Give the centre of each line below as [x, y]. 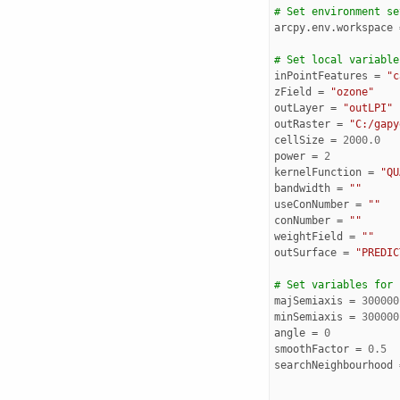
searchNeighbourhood [333, 365]
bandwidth [302, 188]
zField [292, 92]
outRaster [302, 124]
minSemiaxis [308, 317]
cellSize [299, 140]
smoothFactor [311, 349]
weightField [308, 236]
